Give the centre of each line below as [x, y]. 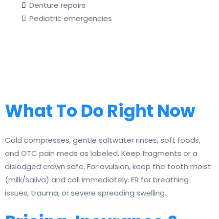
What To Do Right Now [100, 111]
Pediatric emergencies [71, 19]
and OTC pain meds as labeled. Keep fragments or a [101, 153]
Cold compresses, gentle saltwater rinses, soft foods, [103, 140]
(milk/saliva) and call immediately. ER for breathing [97, 180]
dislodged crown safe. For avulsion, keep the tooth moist [108, 167]
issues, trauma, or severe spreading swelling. [86, 193]
